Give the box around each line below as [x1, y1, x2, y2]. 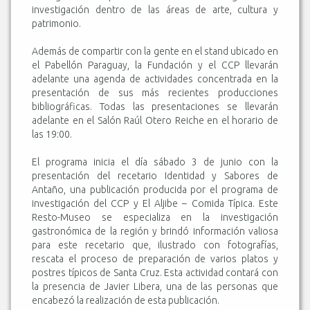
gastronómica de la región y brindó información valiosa [32, 225, 278, 237]
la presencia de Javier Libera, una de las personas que [32, 280, 278, 292]
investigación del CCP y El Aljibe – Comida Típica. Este [32, 197, 278, 209]
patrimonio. [32, 17, 81, 29]
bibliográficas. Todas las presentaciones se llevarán [32, 100, 278, 112]
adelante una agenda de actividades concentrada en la [32, 73, 278, 84]
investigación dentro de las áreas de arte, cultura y [32, 3, 278, 15]
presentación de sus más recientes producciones [32, 86, 278, 98]
